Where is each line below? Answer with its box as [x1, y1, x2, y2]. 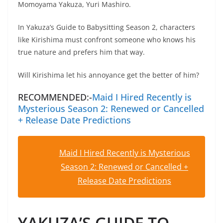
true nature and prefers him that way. [18, 47, 145, 57]
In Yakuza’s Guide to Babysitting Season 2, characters [18, 22, 195, 32]
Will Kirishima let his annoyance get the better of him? [18, 70, 199, 80]
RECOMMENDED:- [18, 91, 92, 103]
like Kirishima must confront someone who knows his [18, 34, 196, 44]
